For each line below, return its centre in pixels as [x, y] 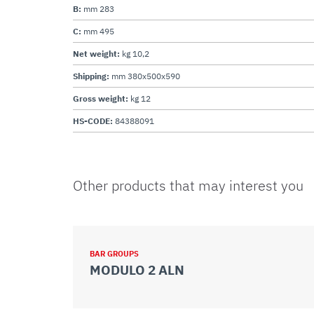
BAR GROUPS [114, 254]
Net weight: [97, 54]
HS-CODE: [94, 121]
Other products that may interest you [188, 185]
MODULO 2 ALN [137, 270]
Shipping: [92, 76]
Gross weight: [102, 98]
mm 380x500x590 [146, 76]
